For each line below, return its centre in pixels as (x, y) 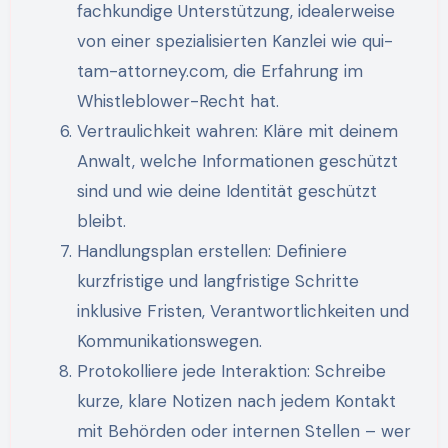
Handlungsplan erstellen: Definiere (211, 251)
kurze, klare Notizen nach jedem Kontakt (236, 401)
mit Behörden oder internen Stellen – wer (243, 431)
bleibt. (101, 221)
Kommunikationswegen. (169, 341)
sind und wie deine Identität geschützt (226, 191)
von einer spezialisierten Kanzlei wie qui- (234, 41)
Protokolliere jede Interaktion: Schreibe (231, 371)
